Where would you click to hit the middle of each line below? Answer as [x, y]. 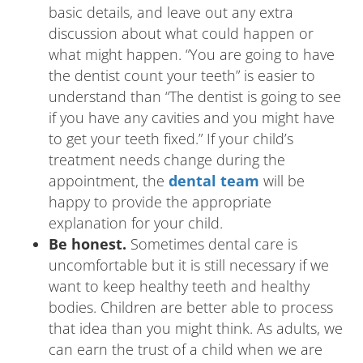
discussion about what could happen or [181, 33]
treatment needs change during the [167, 160]
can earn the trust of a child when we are [186, 349]
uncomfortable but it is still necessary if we [189, 265]
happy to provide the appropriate [160, 202]
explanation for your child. [136, 223]
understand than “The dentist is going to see [195, 96]
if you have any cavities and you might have [192, 117]
